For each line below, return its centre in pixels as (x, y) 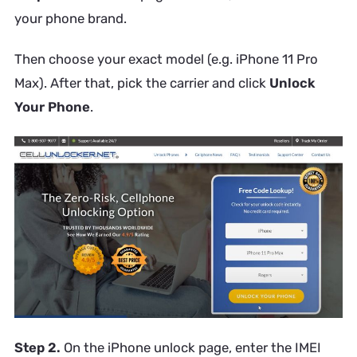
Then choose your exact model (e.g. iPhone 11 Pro (166, 59)
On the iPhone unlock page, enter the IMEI (192, 347)
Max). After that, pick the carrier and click (141, 83)
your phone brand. (70, 18)
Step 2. (39, 347)
